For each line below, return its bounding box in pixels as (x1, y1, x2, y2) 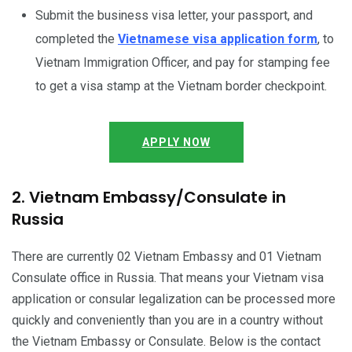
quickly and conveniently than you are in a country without (12, 312, 323, 328)
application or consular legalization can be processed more (12, 291, 335, 306)
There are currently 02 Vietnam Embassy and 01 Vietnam (12, 248, 321, 264)
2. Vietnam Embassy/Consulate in (12, 185, 286, 208)
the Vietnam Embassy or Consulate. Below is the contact (12, 333, 321, 349)
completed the (35, 31, 115, 46)
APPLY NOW (141, 135, 211, 148)
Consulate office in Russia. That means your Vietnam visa (12, 269, 324, 285)
